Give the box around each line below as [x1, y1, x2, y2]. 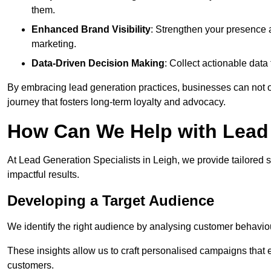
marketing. [31, 39, 76, 50]
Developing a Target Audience [7, 192, 214, 209]
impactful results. [7, 169, 79, 180]
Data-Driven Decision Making [31, 58, 165, 69]
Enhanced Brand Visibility [31, 24, 151, 35]
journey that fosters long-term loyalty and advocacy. [7, 97, 226, 108]
